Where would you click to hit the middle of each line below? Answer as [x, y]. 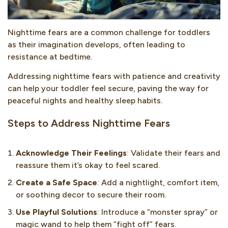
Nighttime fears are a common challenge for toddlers [109, 32]
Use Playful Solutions [56, 212]
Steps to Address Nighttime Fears [89, 123]
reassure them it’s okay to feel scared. [88, 165]
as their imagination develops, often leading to [96, 45]
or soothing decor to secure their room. [91, 195]
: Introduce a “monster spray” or [158, 212]
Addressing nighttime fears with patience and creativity [114, 76]
